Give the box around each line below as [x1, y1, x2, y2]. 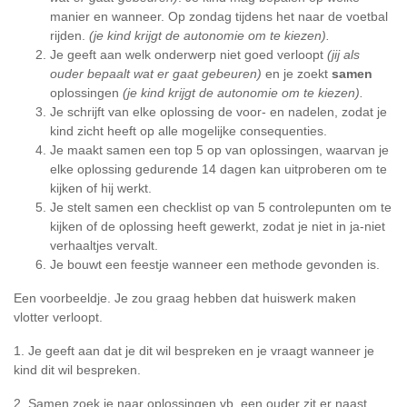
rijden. [50, 28, 89, 43]
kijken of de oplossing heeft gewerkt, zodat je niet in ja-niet [50, 219, 385, 233]
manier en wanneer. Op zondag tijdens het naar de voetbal [50, 9, 388, 24]
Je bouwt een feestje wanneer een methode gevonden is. [50, 257, 380, 272]
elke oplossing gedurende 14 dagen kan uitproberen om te [50, 162, 387, 176]
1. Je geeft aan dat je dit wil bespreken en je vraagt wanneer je [14, 343, 374, 358]
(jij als [327, 47, 360, 62]
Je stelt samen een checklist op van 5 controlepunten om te [50, 200, 392, 214]
